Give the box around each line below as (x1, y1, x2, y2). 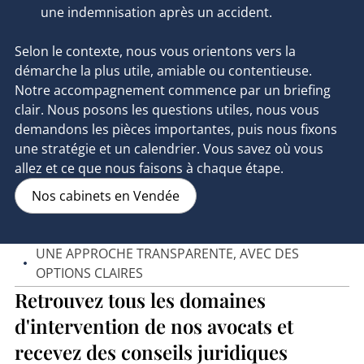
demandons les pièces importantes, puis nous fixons (14, 120, 337, 139)
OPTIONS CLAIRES (35, 264, 143, 283)
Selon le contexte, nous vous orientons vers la (14, 42, 296, 61)
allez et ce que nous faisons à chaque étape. (14, 159, 284, 178)
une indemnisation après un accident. (40, 3, 272, 22)
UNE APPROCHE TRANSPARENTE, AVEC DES (35, 245, 299, 263)
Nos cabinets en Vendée (31, 187, 180, 206)
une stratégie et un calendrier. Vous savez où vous (14, 140, 323, 158)
